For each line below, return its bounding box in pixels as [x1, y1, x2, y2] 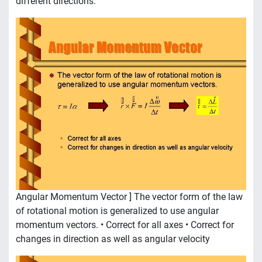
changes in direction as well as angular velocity [16, 233, 210, 245]
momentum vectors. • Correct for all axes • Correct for [16, 219, 234, 231]
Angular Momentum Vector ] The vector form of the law [16, 191, 243, 203]
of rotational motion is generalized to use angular [16, 205, 219, 217]
